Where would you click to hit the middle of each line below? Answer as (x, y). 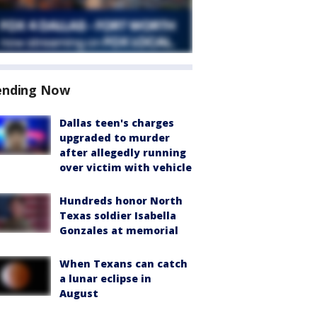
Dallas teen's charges (117, 123)
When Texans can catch (123, 264)
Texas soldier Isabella (118, 215)
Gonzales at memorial (119, 230)
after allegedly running (123, 152)
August (79, 293)
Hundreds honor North (121, 201)
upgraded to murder (115, 138)
